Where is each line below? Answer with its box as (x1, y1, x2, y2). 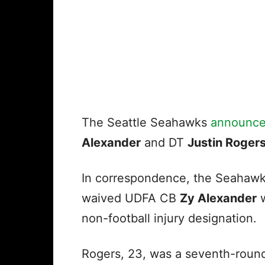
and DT (141, 135, 188, 150)
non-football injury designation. (82, 211, 257, 226)
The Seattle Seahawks (82, 115, 211, 130)
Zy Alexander (180, 191, 257, 206)
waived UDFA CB (82, 191, 180, 206)
